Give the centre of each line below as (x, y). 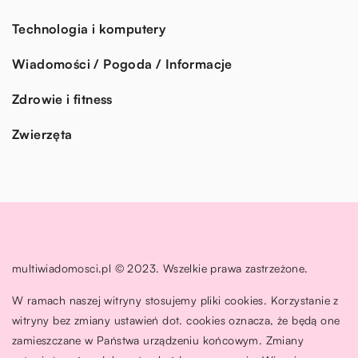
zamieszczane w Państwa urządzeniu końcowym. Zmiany (158, 340)
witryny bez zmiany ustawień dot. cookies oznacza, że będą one (176, 320)
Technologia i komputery (89, 28)
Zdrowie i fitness (62, 99)
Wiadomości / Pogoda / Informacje (122, 64)
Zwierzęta (42, 134)
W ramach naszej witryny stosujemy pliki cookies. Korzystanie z (175, 300)
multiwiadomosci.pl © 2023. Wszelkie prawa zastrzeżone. (160, 268)
